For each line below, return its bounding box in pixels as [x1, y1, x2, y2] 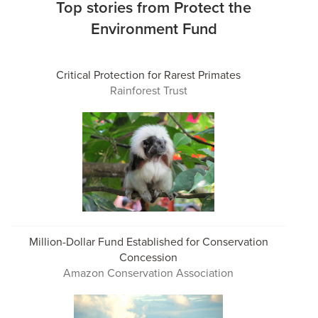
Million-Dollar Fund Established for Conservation [28, 233, 268, 249]
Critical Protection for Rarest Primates [56, 66, 241, 82]
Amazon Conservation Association [63, 264, 234, 280]
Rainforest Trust [109, 82, 187, 98]
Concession [119, 248, 177, 265]
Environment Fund [90, 16, 217, 40]
